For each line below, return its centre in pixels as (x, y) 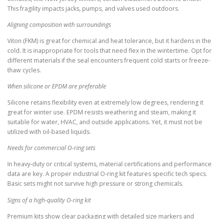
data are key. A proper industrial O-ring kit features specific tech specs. (107, 174)
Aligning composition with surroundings (59, 24)
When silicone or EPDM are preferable (57, 87)
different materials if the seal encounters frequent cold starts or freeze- (109, 60)
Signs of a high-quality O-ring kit (49, 200)
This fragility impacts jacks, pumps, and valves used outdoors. (93, 8)
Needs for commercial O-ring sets (51, 148)
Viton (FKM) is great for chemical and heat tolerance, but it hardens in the (109, 41)
